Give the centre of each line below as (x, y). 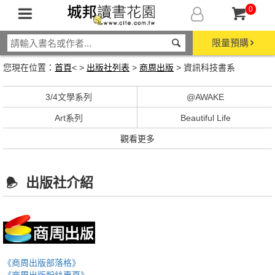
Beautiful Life (205, 118)
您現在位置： (29, 68)
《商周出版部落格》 (42, 263)
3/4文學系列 (69, 97)
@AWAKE (206, 97)
